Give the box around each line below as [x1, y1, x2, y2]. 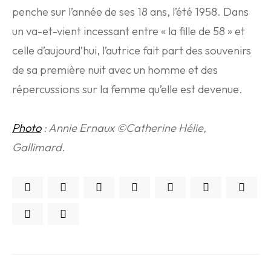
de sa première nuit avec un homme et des [12, 63, 218, 77]
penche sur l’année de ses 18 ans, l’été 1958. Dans [12, 5, 249, 19]
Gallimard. [12, 140, 65, 154]
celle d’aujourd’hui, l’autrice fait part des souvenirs [12, 44, 251, 57]
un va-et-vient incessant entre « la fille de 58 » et [12, 24, 245, 38]
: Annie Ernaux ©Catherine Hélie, [41, 121, 206, 135]
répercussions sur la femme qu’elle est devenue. [12, 82, 243, 96]
